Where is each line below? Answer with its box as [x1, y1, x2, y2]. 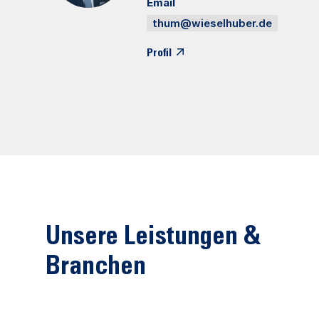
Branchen [46, 256, 147, 281]
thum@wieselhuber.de [152, 16, 272, 30]
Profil [147, 48, 172, 59]
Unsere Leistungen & [46, 226, 261, 251]
